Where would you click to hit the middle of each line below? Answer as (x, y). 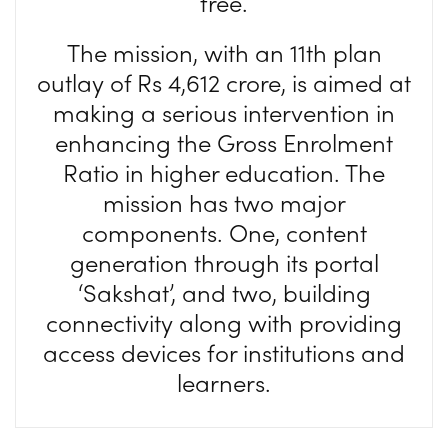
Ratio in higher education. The (224, 172)
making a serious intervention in (224, 112)
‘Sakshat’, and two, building (224, 292)
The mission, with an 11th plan (224, 52)
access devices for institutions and (224, 352)
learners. (224, 382)
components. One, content (224, 232)
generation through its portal (224, 262)
